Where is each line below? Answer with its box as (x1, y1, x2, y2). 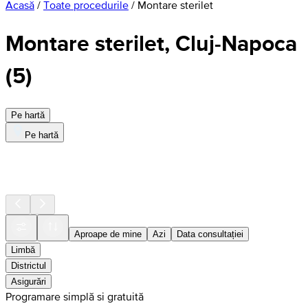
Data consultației (177, 228, 243, 239)
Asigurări (11, 276, 46, 287)
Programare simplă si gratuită (5, 289, 144, 302)
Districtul (11, 260, 46, 271)
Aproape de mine (74, 228, 142, 239)
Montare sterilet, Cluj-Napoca (5, 27, 297, 60)
